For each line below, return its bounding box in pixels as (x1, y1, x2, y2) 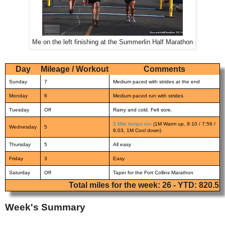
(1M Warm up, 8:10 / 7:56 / (152, 121, 215, 127)
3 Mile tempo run (113, 121, 152, 127)
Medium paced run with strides (113, 92, 183, 98)
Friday (9, 155, 23, 161)
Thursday (9, 141, 31, 147)
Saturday (9, 169, 30, 175)
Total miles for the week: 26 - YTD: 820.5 (69, 180, 219, 189)
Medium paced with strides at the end (113, 78, 200, 84)
